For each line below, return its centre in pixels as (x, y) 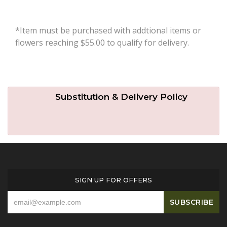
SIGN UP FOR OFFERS (113, 180)
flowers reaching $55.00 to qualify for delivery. (102, 43)
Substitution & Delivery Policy (121, 97)
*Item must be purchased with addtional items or (108, 31)
